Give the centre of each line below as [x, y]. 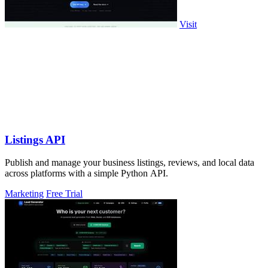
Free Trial [64, 194]
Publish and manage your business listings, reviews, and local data [130, 163]
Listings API [35, 139]
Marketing [24, 194]
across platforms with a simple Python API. [86, 173]
